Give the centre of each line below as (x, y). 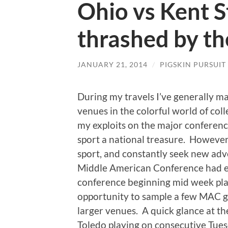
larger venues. (108, 210)
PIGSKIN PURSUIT (193, 65)
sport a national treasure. (131, 139)
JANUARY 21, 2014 (112, 65)
